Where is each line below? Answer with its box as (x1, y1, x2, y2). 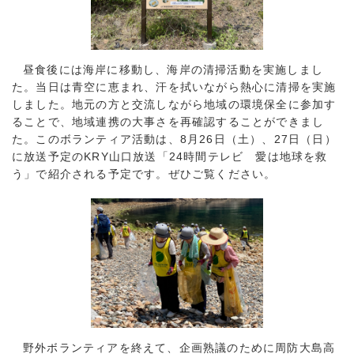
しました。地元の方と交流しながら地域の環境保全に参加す (12, 98, 337, 111)
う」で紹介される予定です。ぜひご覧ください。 (12, 168, 277, 181)
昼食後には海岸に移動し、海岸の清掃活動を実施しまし (23, 63, 323, 77)
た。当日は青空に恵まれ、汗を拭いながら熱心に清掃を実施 (12, 81, 337, 94)
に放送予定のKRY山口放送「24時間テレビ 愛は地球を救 (12, 150, 328, 164)
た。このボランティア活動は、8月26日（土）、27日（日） (12, 133, 337, 146)
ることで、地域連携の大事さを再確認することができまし (12, 115, 325, 129)
